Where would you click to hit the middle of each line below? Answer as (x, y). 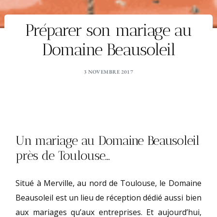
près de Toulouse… (63, 155)
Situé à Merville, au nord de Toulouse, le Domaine (108, 183)
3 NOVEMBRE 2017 (108, 72)
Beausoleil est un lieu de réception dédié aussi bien (108, 197)
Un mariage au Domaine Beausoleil (107, 140)
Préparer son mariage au (108, 31)
